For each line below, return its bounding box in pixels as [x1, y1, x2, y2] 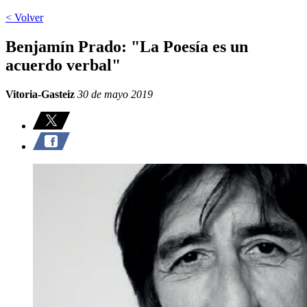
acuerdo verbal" [5, 56, 121, 74]
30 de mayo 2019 [75, 88, 153, 100]
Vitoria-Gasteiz [5, 88, 75, 100]
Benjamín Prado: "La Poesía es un [5, 37, 248, 56]
